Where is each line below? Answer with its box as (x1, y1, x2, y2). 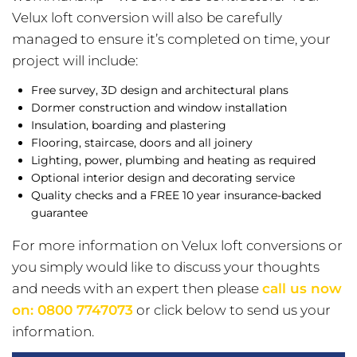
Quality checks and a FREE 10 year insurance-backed (31, 187, 321, 202)
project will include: (12, 52, 138, 69)
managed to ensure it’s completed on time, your (12, 30, 331, 47)
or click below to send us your (133, 301, 331, 318)
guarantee (31, 205, 88, 220)
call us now (262, 280, 342, 296)
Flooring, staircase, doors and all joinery (31, 135, 253, 150)
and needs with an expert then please (12, 280, 262, 296)
